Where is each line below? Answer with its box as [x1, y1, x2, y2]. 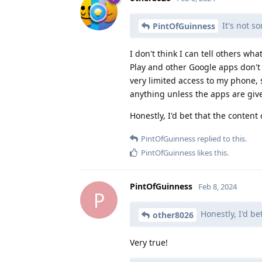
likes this [195, 147, 227, 158]
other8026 [153, 209, 194, 221]
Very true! [130, 237, 168, 249]
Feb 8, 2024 [198, 181, 237, 192]
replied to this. [195, 133, 247, 144]
